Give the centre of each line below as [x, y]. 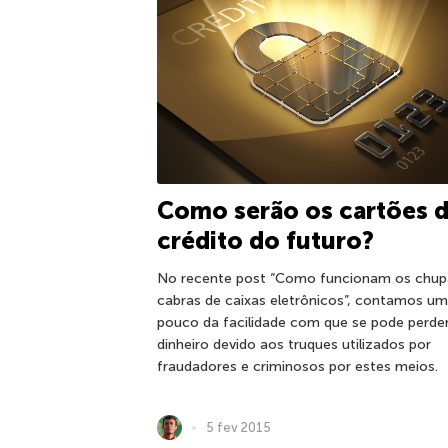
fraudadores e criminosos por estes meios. [297, 367]
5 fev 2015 [238, 427]
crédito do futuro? [265, 241]
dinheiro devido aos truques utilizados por [294, 345]
